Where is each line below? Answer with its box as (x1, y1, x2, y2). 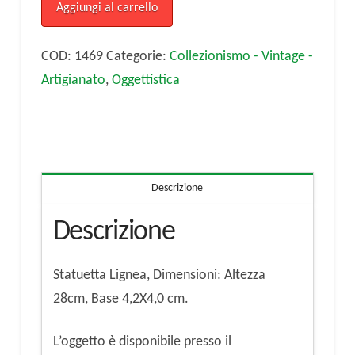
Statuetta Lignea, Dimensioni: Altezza (52, 268, 265, 284)
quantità (40, 42, 89, 58)
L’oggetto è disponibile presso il (52, 334, 231, 349)
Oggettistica (111, 73, 180, 89)
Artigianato (40, 73, 105, 89)
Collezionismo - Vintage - (169, 49, 313, 65)
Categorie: (105, 49, 170, 65)
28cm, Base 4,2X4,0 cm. (52, 292, 189, 307)
